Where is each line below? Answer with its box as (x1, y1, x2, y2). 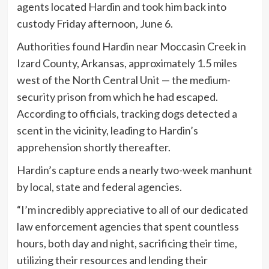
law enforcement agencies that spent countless (16, 219, 239, 233)
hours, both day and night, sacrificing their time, (16, 236, 237, 250)
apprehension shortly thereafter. (16, 140, 171, 154)
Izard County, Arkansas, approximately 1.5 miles (16, 56, 237, 70)
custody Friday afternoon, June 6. (16, 16, 173, 30)
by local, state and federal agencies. (16, 180, 182, 193)
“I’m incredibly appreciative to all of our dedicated (16, 202, 248, 216)
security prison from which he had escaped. (16, 89, 218, 103)
